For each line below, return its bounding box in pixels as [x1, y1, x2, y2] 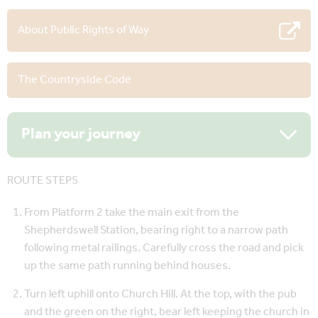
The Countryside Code [18, 68, 131, 91]
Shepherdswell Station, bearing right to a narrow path [24, 219, 288, 241]
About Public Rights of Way [18, 18, 149, 41]
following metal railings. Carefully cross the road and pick [24, 236, 304, 259]
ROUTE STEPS [7, 169, 78, 192]
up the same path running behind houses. [24, 254, 231, 277]
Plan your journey [21, 119, 141, 149]
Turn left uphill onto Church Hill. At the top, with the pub [24, 283, 297, 305]
